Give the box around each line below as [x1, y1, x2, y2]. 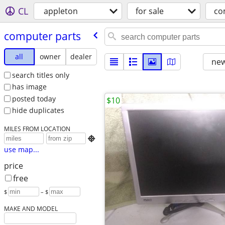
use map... [4, 145, 39, 155]
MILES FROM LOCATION [4, 125, 70, 133]
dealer [70, 51, 92, 61]
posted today [12, 93, 56, 103]
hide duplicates [12, 105, 64, 116]
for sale [136, 6, 164, 17]
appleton [44, 6, 78, 17]
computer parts [4, 29, 81, 43]
